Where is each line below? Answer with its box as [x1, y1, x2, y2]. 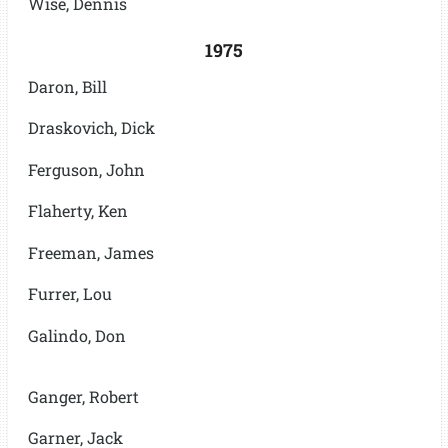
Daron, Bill [27, 75, 107, 97]
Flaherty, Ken [27, 200, 128, 222]
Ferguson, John [27, 158, 145, 180]
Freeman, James [27, 241, 154, 263]
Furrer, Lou [27, 283, 112, 305]
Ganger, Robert [27, 385, 139, 407]
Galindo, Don [27, 324, 126, 346]
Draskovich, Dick [27, 117, 155, 139]
